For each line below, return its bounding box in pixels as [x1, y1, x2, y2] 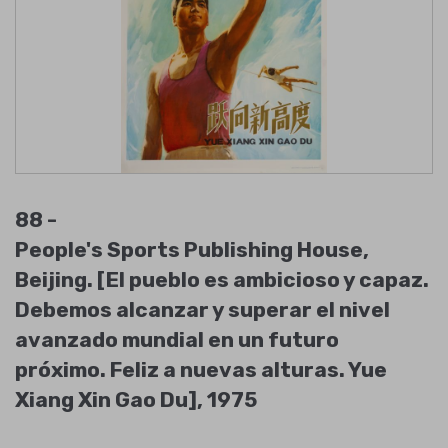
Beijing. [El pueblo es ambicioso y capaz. [15, 267, 429, 292]
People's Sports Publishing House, [15, 237, 369, 262]
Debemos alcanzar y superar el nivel [15, 297, 390, 322]
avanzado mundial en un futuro [15, 327, 339, 352]
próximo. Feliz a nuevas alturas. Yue [15, 357, 387, 382]
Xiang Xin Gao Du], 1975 [15, 387, 257, 412]
